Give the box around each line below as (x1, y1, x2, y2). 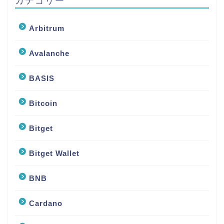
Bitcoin (29, 99, 57, 108)
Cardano (29, 199, 62, 208)
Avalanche (29, 49, 69, 58)
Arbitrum (29, 24, 64, 33)
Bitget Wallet (29, 149, 79, 158)
